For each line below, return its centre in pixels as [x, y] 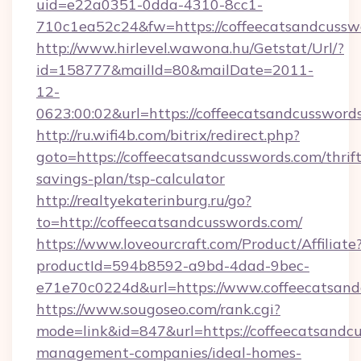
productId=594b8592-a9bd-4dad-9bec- [173, 266]
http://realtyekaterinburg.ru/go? [144, 200]
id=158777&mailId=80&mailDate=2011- [175, 70]
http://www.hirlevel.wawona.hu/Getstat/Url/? [190, 48]
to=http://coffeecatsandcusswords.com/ [169, 222]
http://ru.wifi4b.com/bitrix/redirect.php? [168, 135]
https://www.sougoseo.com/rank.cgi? [158, 309]
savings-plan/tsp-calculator [131, 178]
